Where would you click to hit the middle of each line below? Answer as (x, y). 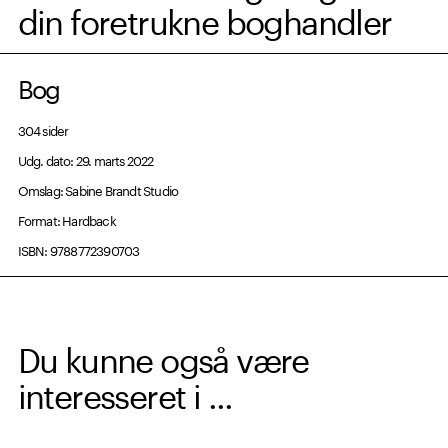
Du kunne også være (163, 355)
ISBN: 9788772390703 (78, 248)
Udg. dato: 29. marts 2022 (85, 158)
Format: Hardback (66, 218)
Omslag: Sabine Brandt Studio (98, 188)
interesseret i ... (125, 391)
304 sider (43, 128)
